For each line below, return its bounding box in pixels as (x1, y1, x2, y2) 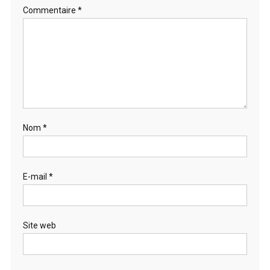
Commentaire (22, 5, 78, 15)
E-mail (22, 171, 49, 181)
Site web (22, 220, 56, 230)
